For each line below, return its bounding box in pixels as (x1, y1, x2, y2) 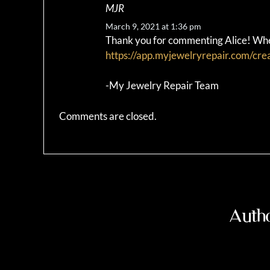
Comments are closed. (59, 109, 157, 122)
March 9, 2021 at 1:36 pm (105, 20, 201, 31)
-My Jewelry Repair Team (105, 79, 219, 92)
